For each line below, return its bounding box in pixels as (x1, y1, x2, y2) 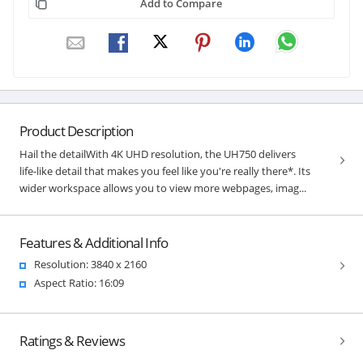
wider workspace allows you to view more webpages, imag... (19, 180, 306, 195)
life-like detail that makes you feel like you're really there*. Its (19, 163, 310, 178)
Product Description (19, 121, 134, 140)
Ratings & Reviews (19, 331, 125, 350)
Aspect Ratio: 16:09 (33, 275, 124, 290)
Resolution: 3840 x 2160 (33, 256, 147, 271)
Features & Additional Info (19, 233, 169, 252)
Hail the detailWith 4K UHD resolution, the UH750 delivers (19, 146, 296, 161)
